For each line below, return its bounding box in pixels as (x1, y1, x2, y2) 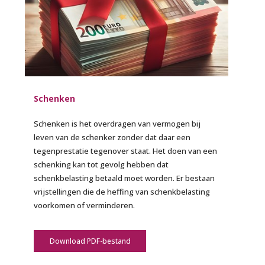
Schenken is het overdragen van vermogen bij (34, 118, 201, 129)
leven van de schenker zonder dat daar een (34, 131, 191, 143)
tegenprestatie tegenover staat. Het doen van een (34, 145, 218, 156)
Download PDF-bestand (49, 235, 131, 246)
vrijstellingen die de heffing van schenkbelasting (34, 186, 211, 197)
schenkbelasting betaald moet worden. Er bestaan (34, 172, 215, 183)
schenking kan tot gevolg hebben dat (34, 159, 169, 170)
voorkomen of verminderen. (34, 199, 135, 211)
